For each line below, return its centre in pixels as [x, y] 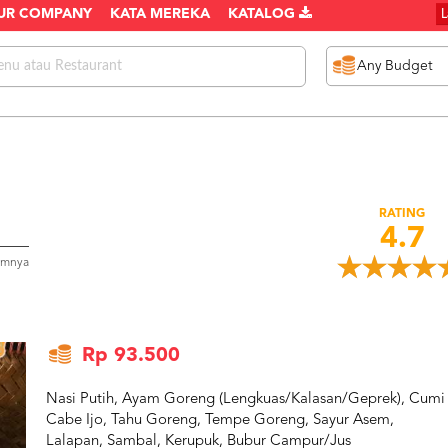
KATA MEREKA [160, 14]
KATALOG [263, 14]
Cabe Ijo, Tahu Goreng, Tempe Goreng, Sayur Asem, [219, 420]
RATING [402, 214]
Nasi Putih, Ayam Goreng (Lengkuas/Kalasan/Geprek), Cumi [245, 399]
